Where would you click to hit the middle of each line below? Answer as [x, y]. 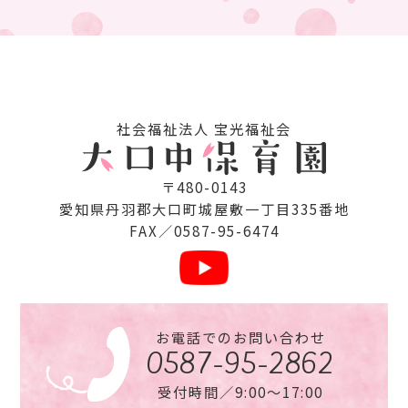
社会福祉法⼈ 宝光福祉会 [204, 128]
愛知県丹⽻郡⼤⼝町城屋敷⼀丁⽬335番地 [204, 208]
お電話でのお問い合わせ [240, 337]
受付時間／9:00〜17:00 [241, 392]
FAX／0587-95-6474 [204, 230]
